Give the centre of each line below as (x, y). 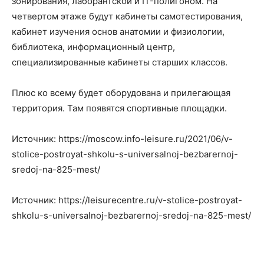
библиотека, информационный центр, (93, 47)
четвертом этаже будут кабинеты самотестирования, (127, 16)
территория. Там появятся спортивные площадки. (119, 108)
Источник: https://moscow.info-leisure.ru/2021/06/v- (122, 139)
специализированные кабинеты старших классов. (120, 62)
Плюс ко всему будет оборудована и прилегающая (121, 93)
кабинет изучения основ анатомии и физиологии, (118, 32)
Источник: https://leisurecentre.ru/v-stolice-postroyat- (127, 200)
